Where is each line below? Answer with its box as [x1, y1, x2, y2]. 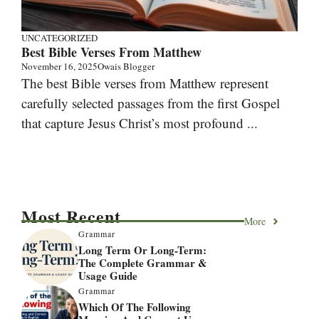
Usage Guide [78, 267, 137, 283]
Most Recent [21, 204, 121, 229]
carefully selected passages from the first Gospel [21, 94, 280, 113]
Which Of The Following [78, 298, 191, 315]
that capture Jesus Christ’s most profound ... [21, 114, 258, 132]
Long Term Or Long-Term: [78, 241, 206, 258]
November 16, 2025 [21, 60, 98, 73]
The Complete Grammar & [78, 254, 207, 271]
